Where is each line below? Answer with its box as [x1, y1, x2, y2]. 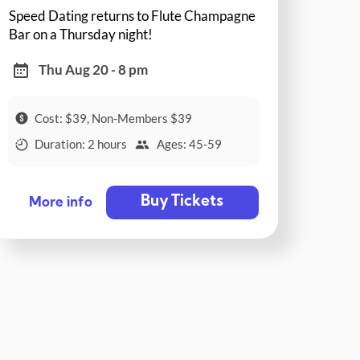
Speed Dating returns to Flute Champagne [9, 6, 256, 24]
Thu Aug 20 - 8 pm [39, 61, 149, 79]
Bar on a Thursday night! [9, 25, 153, 43]
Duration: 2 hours [35, 137, 128, 152]
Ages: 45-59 [156, 137, 222, 152]
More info [28, 196, 92, 211]
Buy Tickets [141, 194, 224, 211]
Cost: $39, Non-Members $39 [35, 110, 193, 125]
